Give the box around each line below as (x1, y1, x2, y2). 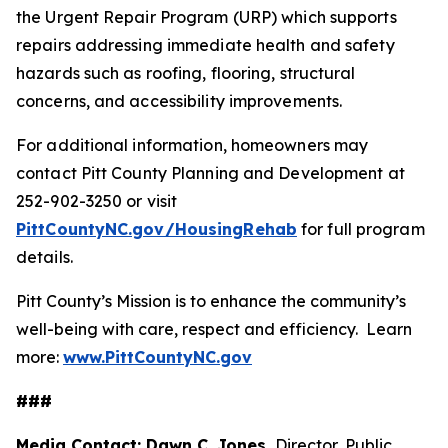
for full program (296, 219, 425, 239)
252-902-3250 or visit (16, 191, 178, 211)
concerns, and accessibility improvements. (16, 91, 343, 111)
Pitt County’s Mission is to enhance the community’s (16, 291, 406, 311)
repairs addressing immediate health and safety (16, 35, 395, 55)
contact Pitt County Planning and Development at (16, 163, 405, 183)
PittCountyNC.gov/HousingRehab (16, 219, 297, 239)
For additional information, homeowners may (16, 135, 369, 155)
